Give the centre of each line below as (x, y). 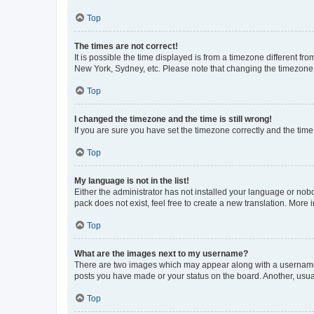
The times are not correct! (126, 46)
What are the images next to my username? (161, 253)
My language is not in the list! (132, 180)
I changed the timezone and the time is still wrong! (173, 119)
